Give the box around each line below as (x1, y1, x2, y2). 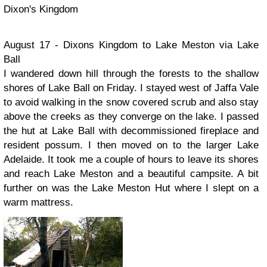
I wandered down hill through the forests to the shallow (4, 68, 259, 79)
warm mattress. (4, 197, 73, 208)
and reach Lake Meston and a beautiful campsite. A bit (4, 168, 259, 179)
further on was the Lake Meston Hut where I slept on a (4, 182, 259, 194)
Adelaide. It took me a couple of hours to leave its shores (4, 154, 259, 165)
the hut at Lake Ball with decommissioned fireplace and (4, 125, 259, 136)
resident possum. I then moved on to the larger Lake (4, 139, 259, 151)
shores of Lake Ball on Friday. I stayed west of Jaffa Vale (4, 82, 259, 94)
